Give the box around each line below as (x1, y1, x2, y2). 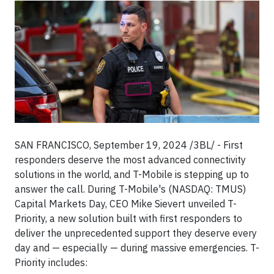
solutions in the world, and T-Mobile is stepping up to (15, 168, 249, 180)
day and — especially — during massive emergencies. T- (15, 242, 259, 254)
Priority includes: (15, 256, 87, 268)
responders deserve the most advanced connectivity (15, 154, 246, 166)
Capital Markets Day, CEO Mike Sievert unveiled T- (15, 198, 237, 210)
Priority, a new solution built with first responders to (15, 212, 242, 224)
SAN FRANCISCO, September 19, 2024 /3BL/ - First (15, 139, 243, 151)
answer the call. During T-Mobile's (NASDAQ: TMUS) (15, 183, 246, 195)
